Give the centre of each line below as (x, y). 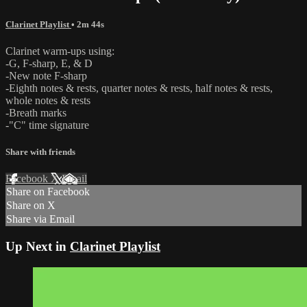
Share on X (31, 206)
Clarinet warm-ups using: (60, 51)
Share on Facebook (48, 192)
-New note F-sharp (46, 75)
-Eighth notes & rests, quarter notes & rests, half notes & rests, (139, 88)
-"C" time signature (47, 125)
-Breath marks (36, 112)
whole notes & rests (48, 100)
